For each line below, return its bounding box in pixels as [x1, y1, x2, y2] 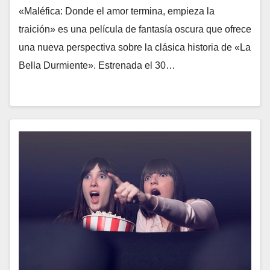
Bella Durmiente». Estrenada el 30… [19, 60, 175, 71]
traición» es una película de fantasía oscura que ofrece [19, 24, 251, 34]
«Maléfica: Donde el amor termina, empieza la [19, 6, 215, 16]
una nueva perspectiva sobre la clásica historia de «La [19, 42, 251, 52]
